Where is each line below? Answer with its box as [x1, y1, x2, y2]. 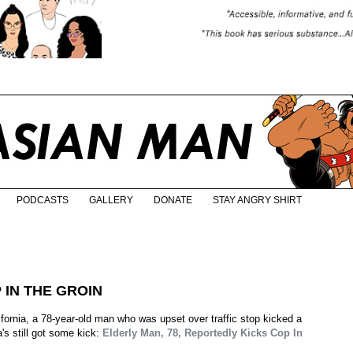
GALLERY [89, 195, 133, 206]
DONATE [154, 195, 192, 206]
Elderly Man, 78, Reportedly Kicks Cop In [102, 327, 303, 340]
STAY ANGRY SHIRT [213, 195, 302, 206]
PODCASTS [17, 195, 69, 206]
